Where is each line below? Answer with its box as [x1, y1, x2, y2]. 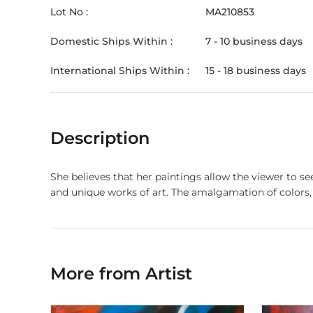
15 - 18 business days [205, 64, 306, 77]
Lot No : [50, 6, 88, 18]
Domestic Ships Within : [50, 35, 173, 48]
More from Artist [50, 263, 192, 284]
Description [50, 128, 150, 148]
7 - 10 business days [205, 35, 303, 48]
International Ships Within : [50, 64, 189, 77]
